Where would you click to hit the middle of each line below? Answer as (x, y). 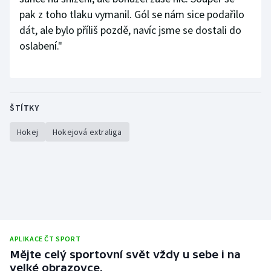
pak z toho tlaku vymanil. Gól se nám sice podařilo (132, 15)
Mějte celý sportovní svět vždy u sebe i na (125, 255)
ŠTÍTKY (24, 108)
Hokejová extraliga (87, 132)
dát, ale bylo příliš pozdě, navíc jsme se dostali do (130, 30)
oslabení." (41, 46)
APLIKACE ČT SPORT (45, 239)
